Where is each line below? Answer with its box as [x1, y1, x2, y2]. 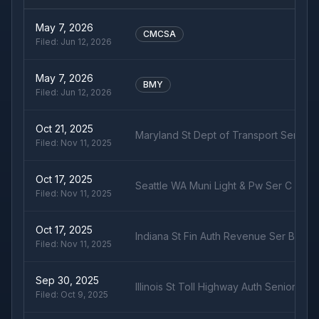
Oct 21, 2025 [36, 122, 93, 135]
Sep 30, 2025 [36, 274, 99, 286]
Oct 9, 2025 [61, 289, 108, 300]
